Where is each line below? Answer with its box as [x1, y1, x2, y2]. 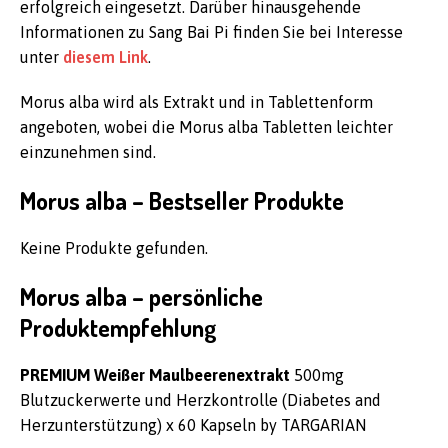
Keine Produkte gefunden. [20, 239, 208, 257]
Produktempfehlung [20, 312, 217, 343]
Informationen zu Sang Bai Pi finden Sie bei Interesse [20, 23, 403, 41]
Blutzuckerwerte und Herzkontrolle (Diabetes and [20, 391, 381, 409]
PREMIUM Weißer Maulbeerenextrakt [20, 366, 290, 384]
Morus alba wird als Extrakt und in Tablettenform [20, 93, 373, 111]
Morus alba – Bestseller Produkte [20, 185, 344, 216]
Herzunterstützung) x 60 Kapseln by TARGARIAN [20, 416, 366, 434]
